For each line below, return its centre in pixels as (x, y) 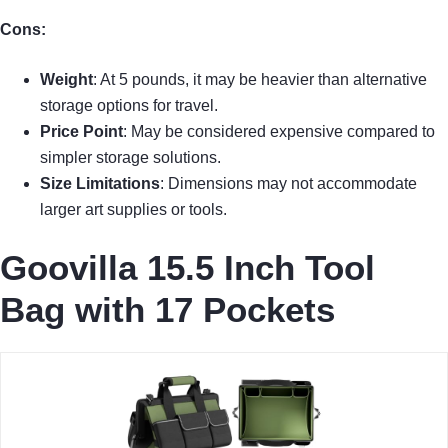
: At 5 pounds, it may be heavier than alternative (260, 80)
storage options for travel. (129, 106)
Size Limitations (100, 184)
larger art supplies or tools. (133, 210)
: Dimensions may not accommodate (288, 184)
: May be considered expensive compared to (279, 132)
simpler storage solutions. (130, 158)
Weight (66, 80)
